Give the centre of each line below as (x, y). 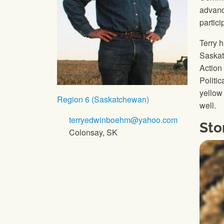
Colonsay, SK (92, 132)
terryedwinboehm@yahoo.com (122, 120)
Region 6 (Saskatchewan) (103, 99)
